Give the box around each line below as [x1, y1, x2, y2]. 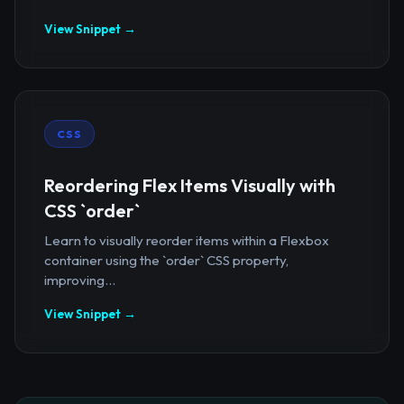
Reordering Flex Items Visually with [44, 173, 335, 197]
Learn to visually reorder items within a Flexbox [44, 231, 329, 249]
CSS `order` [44, 198, 140, 222]
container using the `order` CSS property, [44, 251, 289, 269]
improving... [44, 271, 115, 289]
